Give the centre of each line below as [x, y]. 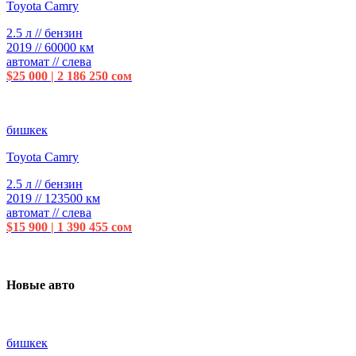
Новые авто [41, 285]
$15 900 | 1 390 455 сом [69, 226]
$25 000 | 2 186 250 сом [69, 75]
